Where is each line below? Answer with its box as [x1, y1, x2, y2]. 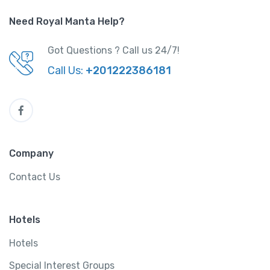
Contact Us [9, 171, 60, 183]
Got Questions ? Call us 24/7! [48, 45, 180, 57]
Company [9, 148, 54, 160]
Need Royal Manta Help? [9, 16, 125, 28]
